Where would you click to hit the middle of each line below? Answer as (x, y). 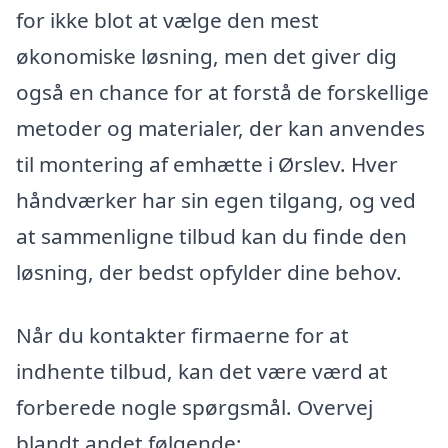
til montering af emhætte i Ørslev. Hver (207, 163)
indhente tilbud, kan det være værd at (202, 371)
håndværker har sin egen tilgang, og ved (216, 199)
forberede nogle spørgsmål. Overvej (194, 407)
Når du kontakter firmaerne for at (182, 335)
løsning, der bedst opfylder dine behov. (209, 271)
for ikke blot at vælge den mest (167, 19)
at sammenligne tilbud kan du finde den (211, 235)
